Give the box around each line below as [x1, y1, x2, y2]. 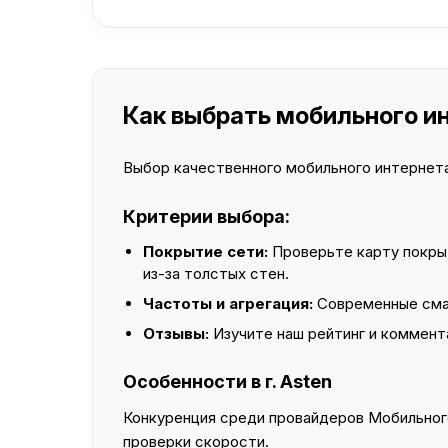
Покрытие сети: [143, 242, 268, 261]
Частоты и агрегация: [143, 294, 313, 313]
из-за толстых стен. [143, 264, 289, 283]
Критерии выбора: [123, 206, 290, 227]
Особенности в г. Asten [123, 371, 332, 392]
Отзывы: [143, 324, 209, 343]
